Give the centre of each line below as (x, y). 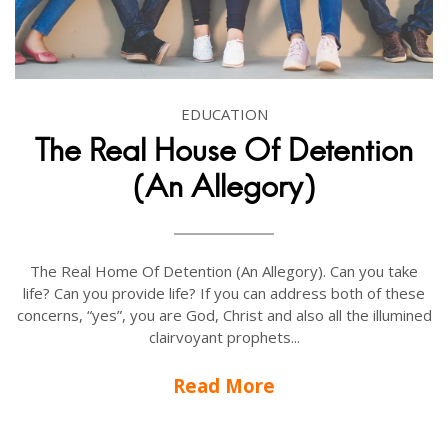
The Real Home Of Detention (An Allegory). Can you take (224, 270)
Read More (224, 385)
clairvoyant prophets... (224, 336)
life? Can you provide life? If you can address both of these (224, 292)
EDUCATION (224, 113)
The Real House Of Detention (224, 150)
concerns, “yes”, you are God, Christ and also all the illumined (224, 314)
